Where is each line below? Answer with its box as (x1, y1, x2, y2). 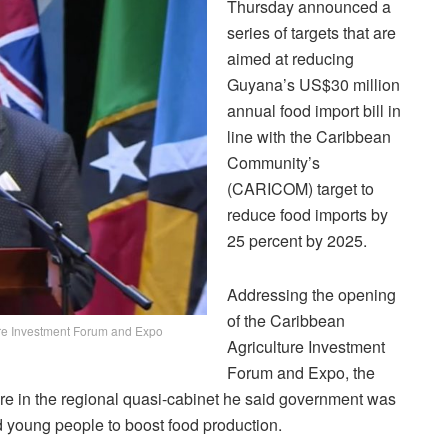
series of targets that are (227, 20, 396, 44)
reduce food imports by (227, 202, 388, 226)
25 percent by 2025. (227, 228, 367, 252)
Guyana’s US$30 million (227, 72, 400, 96)
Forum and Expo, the (227, 360, 375, 384)
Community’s (227, 150, 320, 174)
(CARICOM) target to (227, 176, 374, 200)
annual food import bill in (227, 98, 401, 122)
